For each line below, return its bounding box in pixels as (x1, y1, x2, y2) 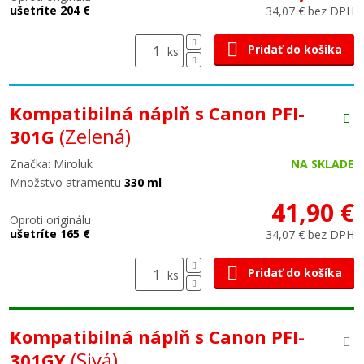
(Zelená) (59, 123, 131, 149)
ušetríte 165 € (10, 226, 90, 241)
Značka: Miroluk (10, 156, 93, 171)
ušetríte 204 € (10, 2, 90, 18)
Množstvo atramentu (10, 175, 121, 190)
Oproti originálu (10, 212, 91, 227)
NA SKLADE (291, 156, 354, 171)
